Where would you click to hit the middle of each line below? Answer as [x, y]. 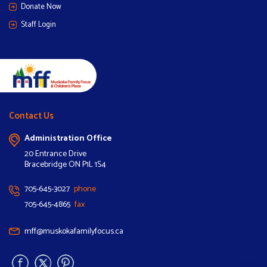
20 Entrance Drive [55, 154]
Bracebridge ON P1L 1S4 [65, 164]
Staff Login [38, 24]
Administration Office [68, 138]
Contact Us [31, 116]
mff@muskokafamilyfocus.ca [74, 231]
